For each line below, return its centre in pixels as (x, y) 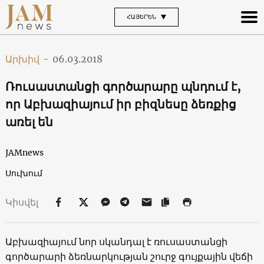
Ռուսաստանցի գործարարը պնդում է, (123, 86)
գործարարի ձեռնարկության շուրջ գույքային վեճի (129, 256)
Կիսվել (23, 202)
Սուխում (24, 173)
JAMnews (24, 152)
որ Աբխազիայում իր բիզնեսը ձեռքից (121, 104)
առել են (29, 121)
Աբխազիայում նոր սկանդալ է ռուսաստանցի (116, 241)
